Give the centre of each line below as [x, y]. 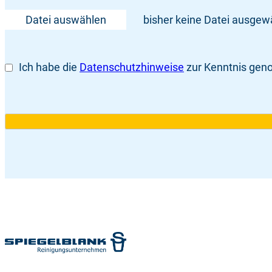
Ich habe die [49, 67]
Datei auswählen [66, 20]
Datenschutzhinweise [132, 67]
